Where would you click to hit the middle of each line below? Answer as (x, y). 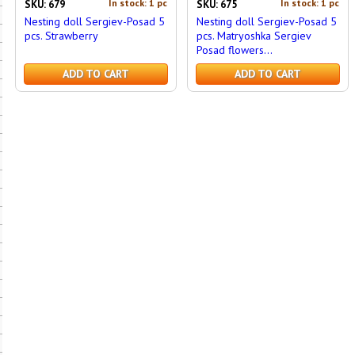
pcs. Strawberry (61, 36)
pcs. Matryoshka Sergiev (253, 36)
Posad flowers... (234, 50)
